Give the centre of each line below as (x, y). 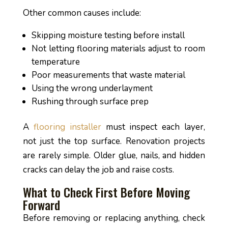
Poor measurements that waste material (108, 75)
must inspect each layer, (153, 127)
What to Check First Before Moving (106, 192)
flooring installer (67, 127)
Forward (41, 205)
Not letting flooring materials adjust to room (118, 49)
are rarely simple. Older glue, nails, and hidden (114, 155)
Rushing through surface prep (90, 102)
